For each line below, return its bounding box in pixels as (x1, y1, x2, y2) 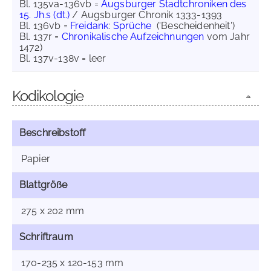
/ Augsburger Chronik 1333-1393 (70, 9, 227, 21)
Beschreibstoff (19, 127, 86, 139)
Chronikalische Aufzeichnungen (61, 31, 204, 42)
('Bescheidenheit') (151, 20, 240, 31)
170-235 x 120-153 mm (21, 257, 124, 269)
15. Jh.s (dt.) (19, 9, 70, 21)
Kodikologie (12, 87, 83, 105)
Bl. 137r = (19, 31, 62, 42)
